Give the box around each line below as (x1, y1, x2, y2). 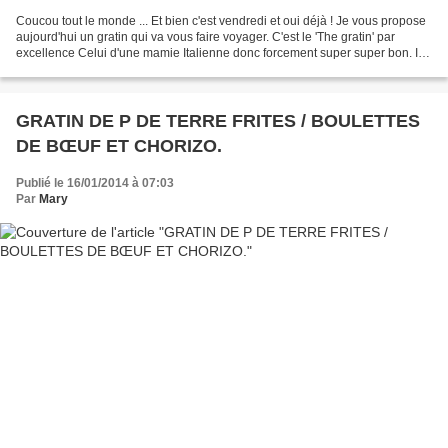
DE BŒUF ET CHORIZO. (16, 135, 222, 156)
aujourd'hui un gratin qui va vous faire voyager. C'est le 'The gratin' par (16, 29, 395, 44)
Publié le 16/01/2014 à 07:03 (16, 175, 174, 190)
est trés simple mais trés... (16, 61, 155, 76)
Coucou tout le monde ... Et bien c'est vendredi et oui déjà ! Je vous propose (16, 13, 426, 28)
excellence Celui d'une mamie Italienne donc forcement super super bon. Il (16, 45, 421, 60)
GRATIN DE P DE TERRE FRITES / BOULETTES (16, 110, 420, 131)
